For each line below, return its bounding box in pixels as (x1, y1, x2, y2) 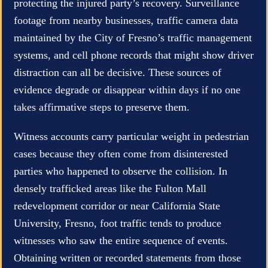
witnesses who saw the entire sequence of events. (14, 234, 228, 246)
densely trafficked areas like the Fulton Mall (14, 182, 206, 194)
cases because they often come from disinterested (14, 147, 228, 160)
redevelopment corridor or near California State (14, 199, 220, 212)
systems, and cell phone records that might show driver (14, 48, 254, 61)
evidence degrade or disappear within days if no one (14, 83, 240, 96)
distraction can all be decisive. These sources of (14, 66, 221, 78)
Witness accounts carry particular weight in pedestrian (14, 130, 249, 142)
